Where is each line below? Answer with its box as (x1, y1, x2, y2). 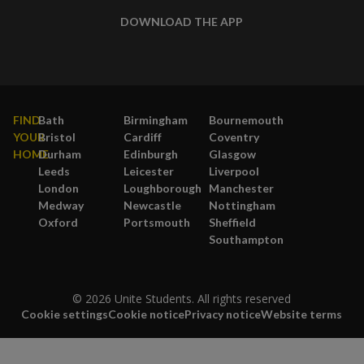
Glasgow (209, 147, 257, 162)
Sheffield (209, 215, 257, 230)
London (38, 181, 80, 196)
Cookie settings (21, 307, 109, 322)
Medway (38, 198, 84, 213)
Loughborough (123, 181, 202, 196)
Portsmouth (123, 215, 191, 230)
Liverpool (209, 164, 260, 179)
